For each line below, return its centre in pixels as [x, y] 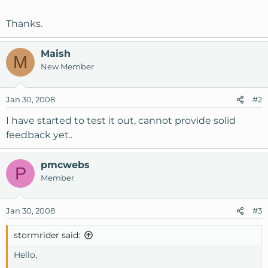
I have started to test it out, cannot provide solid [121, 121]
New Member [67, 66]
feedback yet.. [39, 135]
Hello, [25, 255]
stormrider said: [47, 235]
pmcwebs [65, 165]
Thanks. [24, 24]
